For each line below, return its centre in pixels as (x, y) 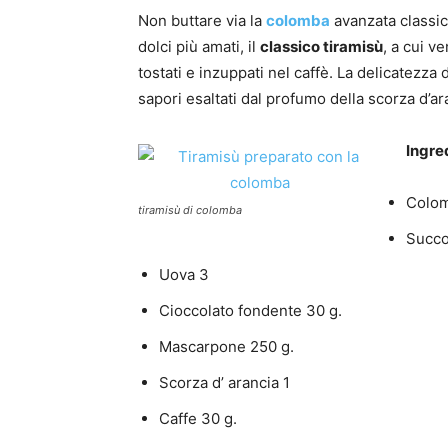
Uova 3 (184, 275)
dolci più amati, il (199, 47)
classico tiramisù (321, 47)
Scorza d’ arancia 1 (224, 383)
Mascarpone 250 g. (226, 347)
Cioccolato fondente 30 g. (250, 311)
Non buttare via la (202, 21)
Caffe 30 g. (198, 419)
